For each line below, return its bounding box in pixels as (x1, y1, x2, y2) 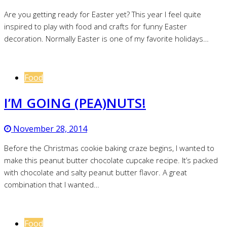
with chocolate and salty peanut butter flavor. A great (4, 167, 187, 177)
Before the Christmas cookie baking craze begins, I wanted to (4, 142, 214, 153)
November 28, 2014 (11, 123, 87, 134)
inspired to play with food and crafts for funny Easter (4, 21, 187, 31)
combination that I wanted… (4, 179, 99, 190)
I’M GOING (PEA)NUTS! (4, 94, 146, 112)
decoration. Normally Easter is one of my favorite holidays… (4, 33, 209, 44)
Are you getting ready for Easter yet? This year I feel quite (4, 9, 201, 19)
